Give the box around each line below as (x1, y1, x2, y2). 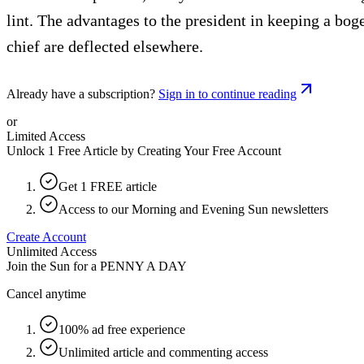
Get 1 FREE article (58, 179, 157, 193)
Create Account (6, 229, 86, 244)
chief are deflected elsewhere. (6, 37, 203, 55)
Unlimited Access (6, 244, 97, 258)
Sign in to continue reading (158, 86, 297, 101)
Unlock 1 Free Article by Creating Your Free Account (6, 143, 281, 158)
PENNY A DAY (100, 258, 187, 273)
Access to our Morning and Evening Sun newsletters (58, 201, 328, 216)
